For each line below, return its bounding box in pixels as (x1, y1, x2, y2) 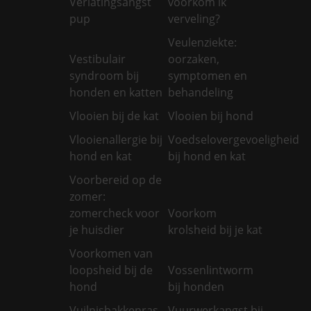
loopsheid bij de (69, 262, 153, 278)
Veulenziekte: (168, 34, 237, 50)
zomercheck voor (69, 205, 160, 221)
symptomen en (168, 67, 248, 83)
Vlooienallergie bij (69, 131, 162, 147)
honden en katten (69, 84, 162, 100)
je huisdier (69, 221, 124, 237)
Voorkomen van (69, 245, 153, 261)
